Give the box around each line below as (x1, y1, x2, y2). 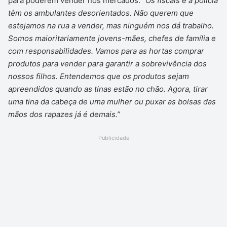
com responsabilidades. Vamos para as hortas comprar (8, 46, 204, 56)
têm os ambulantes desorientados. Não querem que (8, 8, 194, 18)
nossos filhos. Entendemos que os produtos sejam (8, 71, 189, 82)
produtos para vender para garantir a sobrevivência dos (8, 59, 207, 69)
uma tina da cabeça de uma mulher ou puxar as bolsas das (8, 97, 216, 107)
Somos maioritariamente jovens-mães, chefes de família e (8, 33, 216, 44)
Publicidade (98, 134, 129, 142)
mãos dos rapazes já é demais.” (8, 109, 120, 120)
